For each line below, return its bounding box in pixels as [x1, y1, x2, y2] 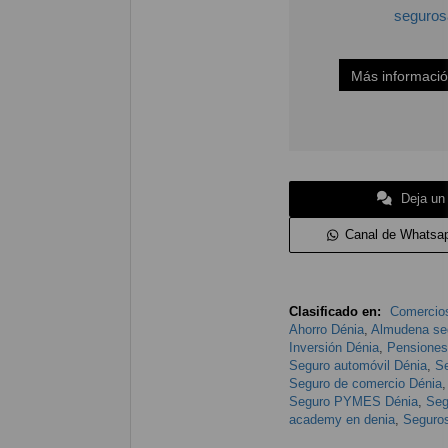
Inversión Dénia [288, 340, 379, 356]
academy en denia [288, 412, 395, 428]
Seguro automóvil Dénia [288, 358, 427, 374]
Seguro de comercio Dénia [288, 376, 442, 392]
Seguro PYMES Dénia [288, 394, 418, 410]
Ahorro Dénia [288, 322, 364, 338]
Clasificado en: [288, 304, 381, 320]
